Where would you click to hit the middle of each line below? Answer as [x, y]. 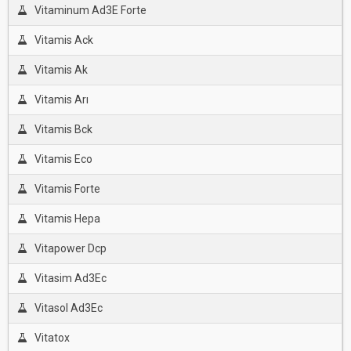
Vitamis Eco [63, 159]
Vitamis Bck [63, 129]
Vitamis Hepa [67, 219]
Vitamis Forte [67, 189]
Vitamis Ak [61, 70]
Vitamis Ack [63, 40]
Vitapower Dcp [70, 248]
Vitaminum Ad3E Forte [90, 10]
